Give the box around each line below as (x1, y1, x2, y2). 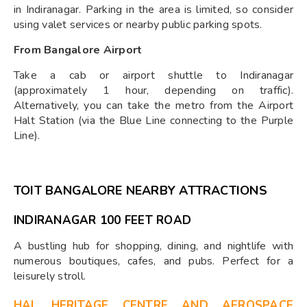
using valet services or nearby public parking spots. (14, 16, 262, 32)
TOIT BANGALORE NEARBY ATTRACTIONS (14, 182, 267, 199)
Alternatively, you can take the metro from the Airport (14, 97, 293, 113)
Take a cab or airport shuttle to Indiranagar (14, 67, 293, 83)
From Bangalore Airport (14, 42, 143, 58)
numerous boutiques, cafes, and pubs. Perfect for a (14, 253, 293, 269)
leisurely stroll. (14, 268, 86, 284)
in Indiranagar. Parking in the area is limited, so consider (14, 1, 293, 17)
